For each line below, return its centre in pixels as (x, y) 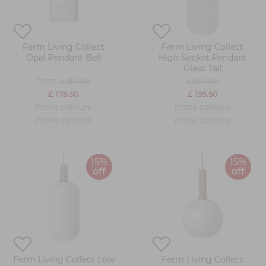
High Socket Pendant (202, 58)
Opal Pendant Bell (64, 58)
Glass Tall (202, 68)
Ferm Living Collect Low (64, 259)
